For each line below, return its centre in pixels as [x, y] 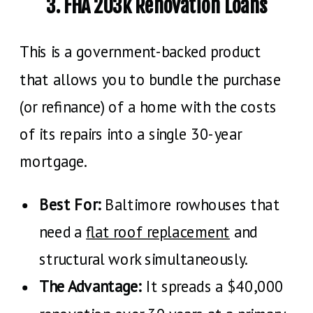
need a [63, 232]
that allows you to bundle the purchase [150, 79]
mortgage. [53, 161]
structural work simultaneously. [144, 259]
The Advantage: [90, 287]
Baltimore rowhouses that [190, 204]
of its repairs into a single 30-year [131, 134]
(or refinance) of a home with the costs [148, 107]
